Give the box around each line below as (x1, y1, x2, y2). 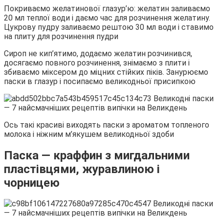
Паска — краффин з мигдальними (4, 148, 190, 162)
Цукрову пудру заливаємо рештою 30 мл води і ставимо (4, 22, 214, 32)
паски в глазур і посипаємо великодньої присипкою (4, 76, 196, 86)
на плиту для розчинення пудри (4, 31, 118, 41)
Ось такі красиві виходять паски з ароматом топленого (4, 120, 209, 130)
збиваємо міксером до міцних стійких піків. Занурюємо (4, 67, 208, 77)
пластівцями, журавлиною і (4, 162, 160, 176)
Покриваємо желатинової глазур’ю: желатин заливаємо (4, 3, 210, 13)
